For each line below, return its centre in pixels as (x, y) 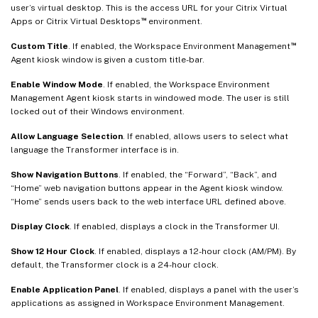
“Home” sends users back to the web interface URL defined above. (148, 201)
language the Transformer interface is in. (95, 149)
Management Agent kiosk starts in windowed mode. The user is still (150, 98)
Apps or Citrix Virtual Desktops (76, 21)
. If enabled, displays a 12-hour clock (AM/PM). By (195, 251)
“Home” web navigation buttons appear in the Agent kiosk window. (147, 188)
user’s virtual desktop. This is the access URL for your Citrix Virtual (149, 7)
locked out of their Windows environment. (98, 111)
